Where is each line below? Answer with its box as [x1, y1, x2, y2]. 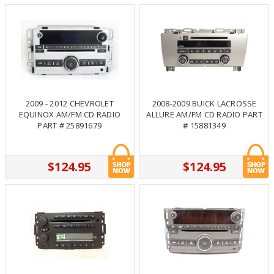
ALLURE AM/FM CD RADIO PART [146, 108, 262, 120]
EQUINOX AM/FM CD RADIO [18, 108, 121, 120]
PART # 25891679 [37, 119, 102, 131]
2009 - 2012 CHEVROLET [25, 97, 114, 109]
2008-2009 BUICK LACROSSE [152, 97, 257, 109]
